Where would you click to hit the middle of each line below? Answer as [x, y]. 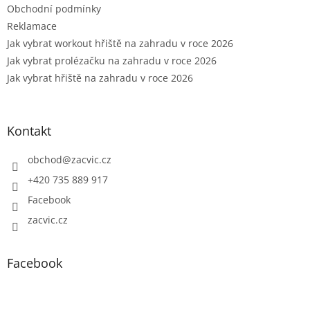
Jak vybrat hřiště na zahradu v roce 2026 [100, 77]
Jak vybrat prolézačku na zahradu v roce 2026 [112, 60]
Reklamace [32, 26]
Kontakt [29, 130]
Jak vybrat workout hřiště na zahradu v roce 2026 [120, 43]
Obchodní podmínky [54, 8]
